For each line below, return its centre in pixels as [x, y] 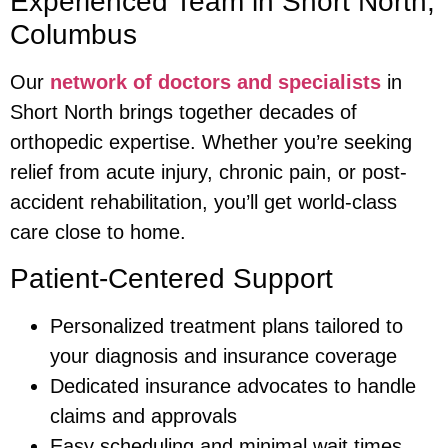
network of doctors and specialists [215, 82]
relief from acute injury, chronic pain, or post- [208, 172]
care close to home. [98, 232]
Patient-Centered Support [171, 278]
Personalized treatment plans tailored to [226, 325]
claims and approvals [143, 415]
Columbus [73, 35]
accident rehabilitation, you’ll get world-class [203, 202]
